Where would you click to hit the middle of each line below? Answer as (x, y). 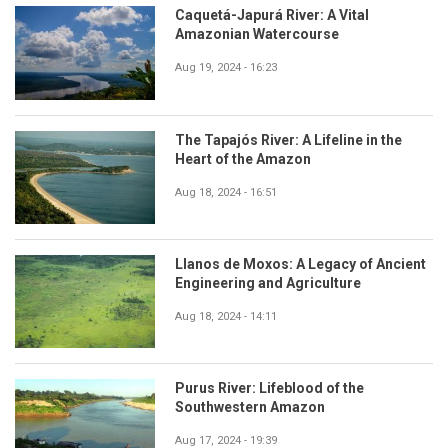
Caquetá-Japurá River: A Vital (272, 15)
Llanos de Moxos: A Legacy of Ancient (300, 263)
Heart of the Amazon (243, 158)
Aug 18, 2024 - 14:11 (226, 316)
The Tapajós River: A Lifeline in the (288, 139)
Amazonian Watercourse (257, 34)
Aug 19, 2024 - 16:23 (226, 68)
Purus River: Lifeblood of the (269, 387)
